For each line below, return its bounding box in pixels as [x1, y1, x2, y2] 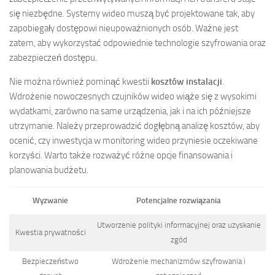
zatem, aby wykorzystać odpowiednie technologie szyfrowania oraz [9, 37, 266, 49]
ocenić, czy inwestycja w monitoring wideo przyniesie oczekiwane [9, 135, 258, 147]
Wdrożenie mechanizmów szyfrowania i [112, 257, 246, 266]
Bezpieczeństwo [22, 257, 79, 266]
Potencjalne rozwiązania [136, 196, 221, 206]
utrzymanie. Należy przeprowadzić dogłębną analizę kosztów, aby [9, 120, 260, 132]
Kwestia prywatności [15, 228, 86, 238]
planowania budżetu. [9, 165, 88, 176]
